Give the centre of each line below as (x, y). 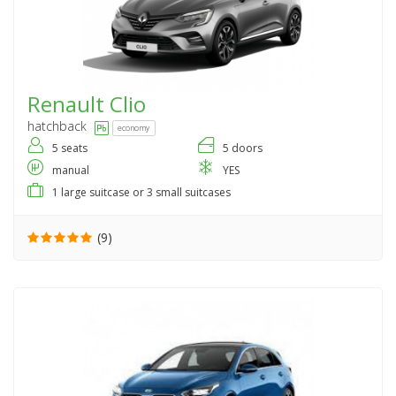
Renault (69, 104)
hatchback (57, 126)
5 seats (70, 148)
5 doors (243, 148)
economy (134, 127)
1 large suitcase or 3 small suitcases (141, 193)
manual (71, 171)
